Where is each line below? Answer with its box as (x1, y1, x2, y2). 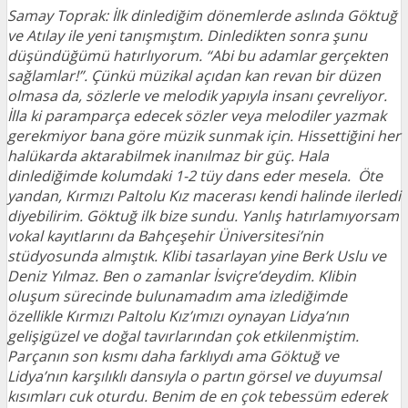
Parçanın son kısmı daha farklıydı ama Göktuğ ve (7, 346, 339, 366)
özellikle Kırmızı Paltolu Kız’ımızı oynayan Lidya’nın (7, 306, 349, 326)
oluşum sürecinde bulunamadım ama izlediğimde (7, 286, 347, 306)
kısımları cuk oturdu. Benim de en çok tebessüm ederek (7, 386, 387, 406)
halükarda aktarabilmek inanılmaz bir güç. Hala (7, 146, 329, 166)
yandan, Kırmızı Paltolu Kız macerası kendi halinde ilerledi (7, 186, 401, 206)
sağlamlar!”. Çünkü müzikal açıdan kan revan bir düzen (7, 66, 381, 86)
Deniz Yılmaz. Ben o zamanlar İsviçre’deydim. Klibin (7, 266, 356, 286)
